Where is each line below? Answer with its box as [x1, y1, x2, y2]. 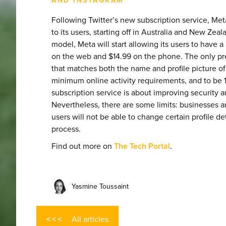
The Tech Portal [114, 142, 170, 150]
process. [51, 125, 81, 133]
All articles [72, 215, 108, 223]
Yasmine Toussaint [72, 183, 129, 191]
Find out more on [51, 142, 114, 150]
